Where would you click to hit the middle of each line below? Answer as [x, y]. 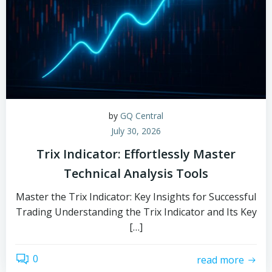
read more [220, 260]
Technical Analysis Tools [136, 173]
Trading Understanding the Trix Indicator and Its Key [136, 212]
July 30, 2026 [136, 131]
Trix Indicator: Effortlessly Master [136, 154]
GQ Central [142, 116]
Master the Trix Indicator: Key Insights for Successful [136, 197]
